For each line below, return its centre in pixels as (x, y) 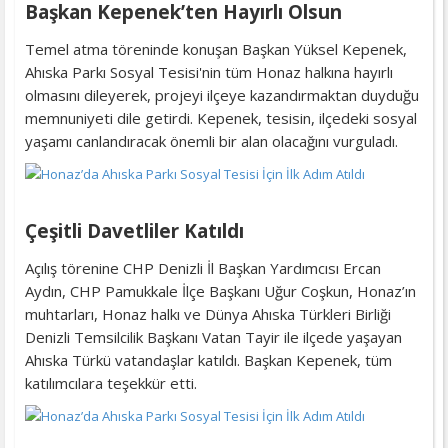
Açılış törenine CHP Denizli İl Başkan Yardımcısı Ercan (203, 267)
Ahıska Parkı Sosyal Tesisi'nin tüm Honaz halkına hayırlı (209, 71)
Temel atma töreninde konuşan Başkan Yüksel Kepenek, (216, 48)
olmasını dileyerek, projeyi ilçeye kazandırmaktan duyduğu (222, 94)
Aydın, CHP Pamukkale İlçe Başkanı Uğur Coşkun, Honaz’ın (220, 290)
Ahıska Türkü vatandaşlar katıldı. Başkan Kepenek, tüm (208, 359)
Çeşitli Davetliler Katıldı (134, 230)
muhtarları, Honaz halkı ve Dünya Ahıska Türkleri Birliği (208, 313)
